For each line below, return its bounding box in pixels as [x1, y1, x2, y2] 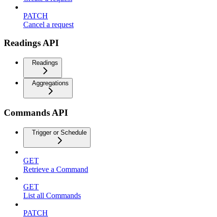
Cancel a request [23, 20, 74, 29]
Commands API [4, 107, 68, 118]
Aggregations [32, 79, 69, 87]
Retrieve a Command [23, 165, 88, 173]
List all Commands [23, 191, 81, 200]
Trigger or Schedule [32, 128, 87, 136]
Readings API [4, 38, 59, 48]
